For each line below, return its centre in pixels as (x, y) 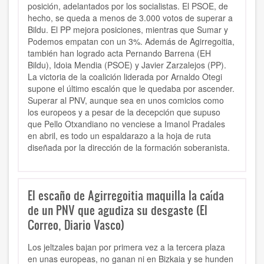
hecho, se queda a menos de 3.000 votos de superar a (130, 18)
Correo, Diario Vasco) (76, 225)
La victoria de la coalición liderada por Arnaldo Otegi (125, 77)
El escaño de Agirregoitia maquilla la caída (126, 195)
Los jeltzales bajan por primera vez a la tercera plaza (126, 247)
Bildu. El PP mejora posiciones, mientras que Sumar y (128, 30)
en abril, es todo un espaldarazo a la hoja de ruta (119, 136)
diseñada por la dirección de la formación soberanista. (130, 148)
